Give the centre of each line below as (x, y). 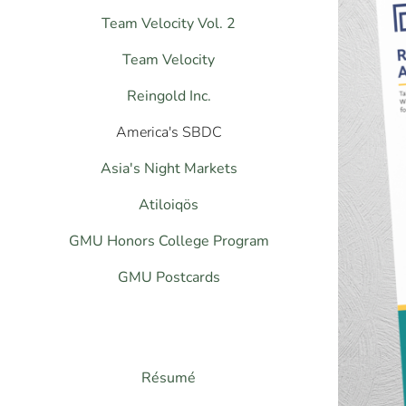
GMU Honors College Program (169, 239)
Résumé (169, 376)
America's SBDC (169, 130)
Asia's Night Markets (169, 167)
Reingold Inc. (169, 94)
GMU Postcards (169, 275)
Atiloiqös (169, 203)
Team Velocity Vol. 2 (169, 22)
